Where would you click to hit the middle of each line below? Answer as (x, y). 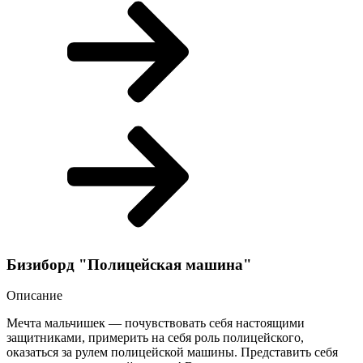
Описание (34, 296)
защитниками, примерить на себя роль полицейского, (155, 338)
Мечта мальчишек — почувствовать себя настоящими (156, 323)
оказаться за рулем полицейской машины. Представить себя (172, 352)
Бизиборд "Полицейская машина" (129, 264)
